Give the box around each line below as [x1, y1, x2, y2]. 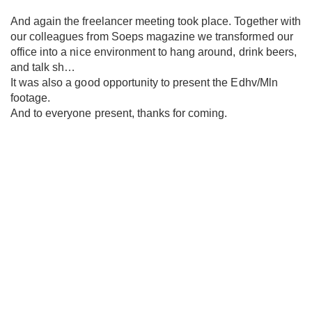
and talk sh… [10, 61, 76, 74]
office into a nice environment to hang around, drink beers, [10, 46, 297, 58]
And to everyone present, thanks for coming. [10, 107, 228, 120]
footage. [10, 92, 51, 104]
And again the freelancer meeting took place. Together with [10, 15, 301, 28]
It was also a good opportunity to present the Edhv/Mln [10, 77, 278, 89]
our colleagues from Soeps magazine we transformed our [10, 31, 293, 43]
